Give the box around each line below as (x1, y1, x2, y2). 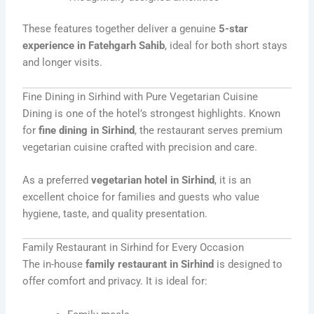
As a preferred (22, 174, 92, 187)
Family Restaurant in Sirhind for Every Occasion (22, 241, 245, 254)
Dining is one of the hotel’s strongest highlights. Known (22, 107, 281, 120)
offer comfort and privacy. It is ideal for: (22, 275, 208, 288)
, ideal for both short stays (165, 39, 288, 53)
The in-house (22, 258, 86, 271)
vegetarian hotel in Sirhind (91, 174, 215, 187)
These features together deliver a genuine (22, 22, 219, 36)
